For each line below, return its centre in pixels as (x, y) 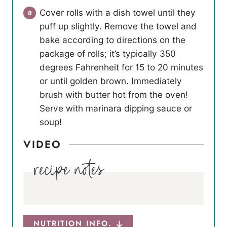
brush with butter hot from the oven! (114, 95)
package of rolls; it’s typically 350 (108, 54)
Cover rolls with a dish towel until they (118, 13)
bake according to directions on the (112, 40)
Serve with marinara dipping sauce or (116, 108)
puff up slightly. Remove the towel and (118, 26)
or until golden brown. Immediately (111, 81)
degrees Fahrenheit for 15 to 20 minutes (121, 67)
